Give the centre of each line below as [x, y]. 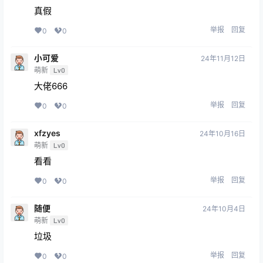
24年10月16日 [222, 134]
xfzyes [47, 133]
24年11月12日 [223, 59]
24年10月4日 [224, 209]
